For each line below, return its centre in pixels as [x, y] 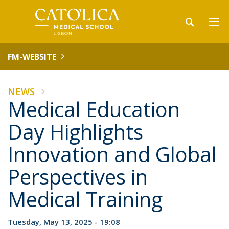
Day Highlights [75, 132]
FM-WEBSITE [32, 57]
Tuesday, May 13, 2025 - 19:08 [64, 222]
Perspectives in [78, 177]
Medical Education [94, 109]
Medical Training [85, 199]
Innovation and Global [112, 154]
